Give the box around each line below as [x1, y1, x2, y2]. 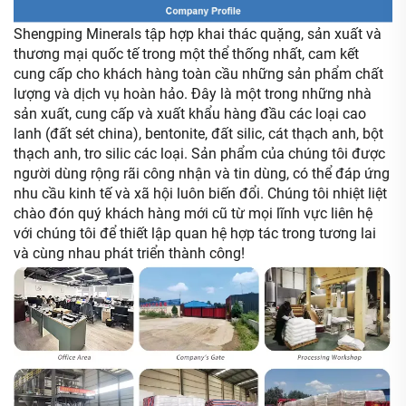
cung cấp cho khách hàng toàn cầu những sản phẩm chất [14, 65, 383, 83]
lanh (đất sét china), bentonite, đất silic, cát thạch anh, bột [14, 125, 383, 143]
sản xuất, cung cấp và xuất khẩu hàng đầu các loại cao [14, 105, 366, 123]
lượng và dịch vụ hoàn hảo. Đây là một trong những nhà [14, 85, 372, 103]
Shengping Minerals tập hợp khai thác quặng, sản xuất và [14, 25, 382, 43]
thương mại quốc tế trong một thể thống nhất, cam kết [14, 45, 359, 63]
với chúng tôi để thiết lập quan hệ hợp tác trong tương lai [14, 225, 376, 243]
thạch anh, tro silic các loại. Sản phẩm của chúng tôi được [14, 145, 385, 163]
